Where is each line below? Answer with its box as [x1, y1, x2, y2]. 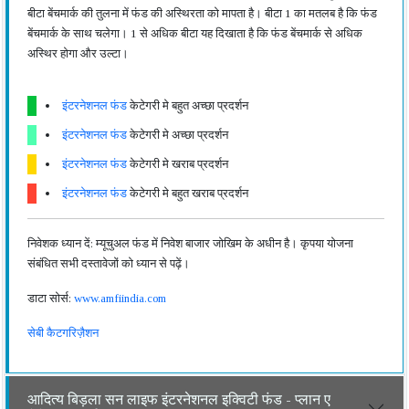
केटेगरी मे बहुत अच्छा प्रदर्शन [127, 99, 248, 112]
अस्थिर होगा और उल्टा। [27, 47, 129, 60]
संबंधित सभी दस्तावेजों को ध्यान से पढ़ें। [27, 257, 190, 270]
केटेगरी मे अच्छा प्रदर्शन [127, 128, 228, 142]
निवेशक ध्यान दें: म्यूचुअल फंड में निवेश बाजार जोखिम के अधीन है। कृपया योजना [27, 236, 353, 250]
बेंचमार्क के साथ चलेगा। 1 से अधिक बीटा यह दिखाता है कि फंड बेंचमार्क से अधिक [27, 26, 362, 40]
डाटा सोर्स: [27, 291, 74, 305]
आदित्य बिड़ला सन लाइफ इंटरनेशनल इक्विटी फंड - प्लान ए [27, 392, 330, 407]
